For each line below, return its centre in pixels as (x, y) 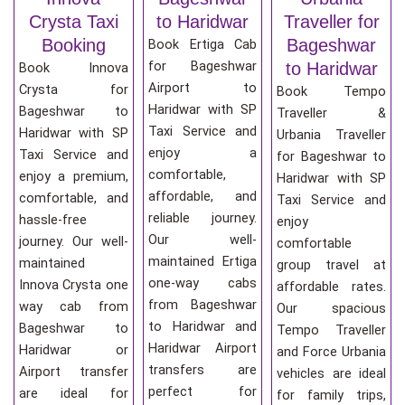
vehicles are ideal (332, 373)
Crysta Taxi (73, 21)
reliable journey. (202, 217)
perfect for (202, 391)
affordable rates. (332, 286)
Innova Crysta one (74, 284)
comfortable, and (74, 198)
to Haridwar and (202, 326)
